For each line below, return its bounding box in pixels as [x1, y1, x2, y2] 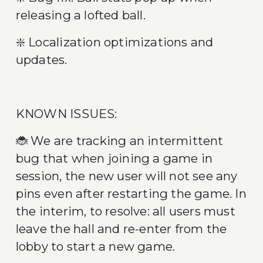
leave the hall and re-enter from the [15, 221, 227, 237]
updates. [15, 52, 68, 68]
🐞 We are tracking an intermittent [15, 133, 224, 149]
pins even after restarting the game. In [15, 186, 247, 201]
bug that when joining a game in [15, 151, 213, 166]
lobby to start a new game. [15, 239, 176, 254]
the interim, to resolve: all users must [15, 204, 235, 219]
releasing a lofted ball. [15, 8, 146, 23]
